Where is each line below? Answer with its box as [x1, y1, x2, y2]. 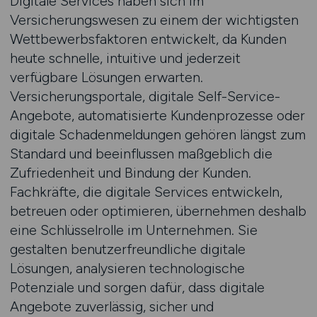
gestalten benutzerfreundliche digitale [9, 241, 246, 258]
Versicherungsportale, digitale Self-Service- [9, 88, 280, 105]
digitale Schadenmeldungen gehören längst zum [9, 126, 306, 143]
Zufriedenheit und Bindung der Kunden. [9, 164, 251, 181]
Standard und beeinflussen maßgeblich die [9, 145, 272, 162]
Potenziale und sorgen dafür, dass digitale [9, 279, 265, 296]
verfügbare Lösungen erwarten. [9, 69, 203, 86]
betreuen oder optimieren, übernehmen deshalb [9, 202, 306, 219]
